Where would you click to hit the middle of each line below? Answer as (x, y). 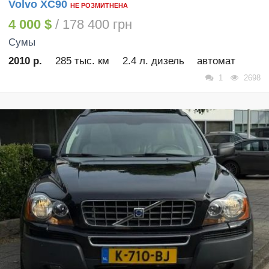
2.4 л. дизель (153, 61)
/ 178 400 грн (92, 24)
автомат (216, 61)
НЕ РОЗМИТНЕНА (99, 6)
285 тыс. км (82, 61)
